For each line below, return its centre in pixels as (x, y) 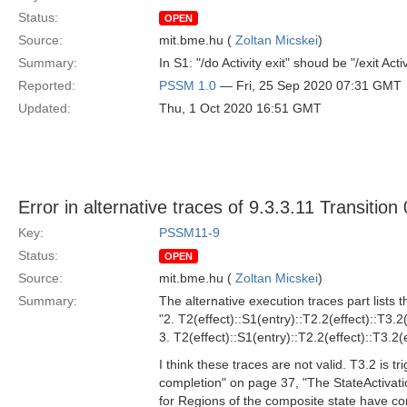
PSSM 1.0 (188, 85)
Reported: (47, 85)
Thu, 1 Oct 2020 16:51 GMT (240, 108)
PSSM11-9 (189, 233)
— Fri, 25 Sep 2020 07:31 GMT (309, 85)
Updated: (45, 108)
